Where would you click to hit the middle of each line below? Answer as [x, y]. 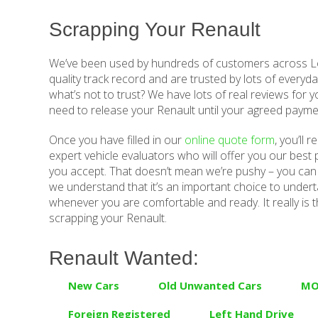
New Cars [94, 286]
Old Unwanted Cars [210, 286]
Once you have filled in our [117, 140]
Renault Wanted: [124, 258]
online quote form [230, 140]
